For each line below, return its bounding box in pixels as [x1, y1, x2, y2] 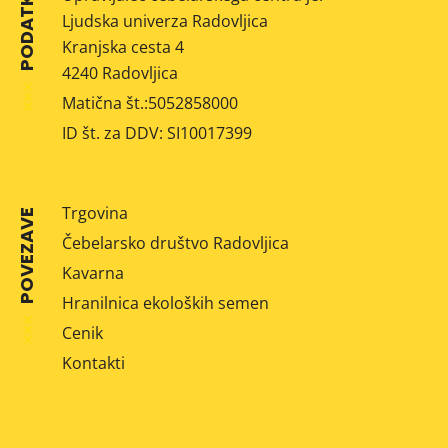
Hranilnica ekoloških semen [62, 292, 270, 315]
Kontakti [62, 352, 126, 375]
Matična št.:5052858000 [62, 92, 239, 115]
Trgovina [62, 202, 129, 225]
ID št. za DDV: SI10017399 [62, 122, 253, 145]
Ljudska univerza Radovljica [62, 10, 269, 33]
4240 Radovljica [62, 62, 179, 85]
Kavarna [62, 262, 125, 285]
